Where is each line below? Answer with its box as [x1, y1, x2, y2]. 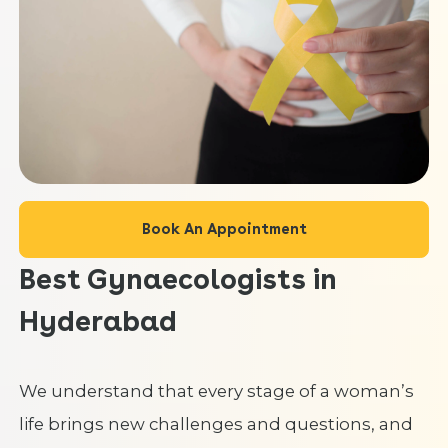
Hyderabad [18, 303, 177, 338]
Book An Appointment [141, 219, 307, 238]
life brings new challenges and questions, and [18, 413, 413, 434]
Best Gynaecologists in [18, 261, 337, 296]
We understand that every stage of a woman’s [18, 380, 414, 401]
